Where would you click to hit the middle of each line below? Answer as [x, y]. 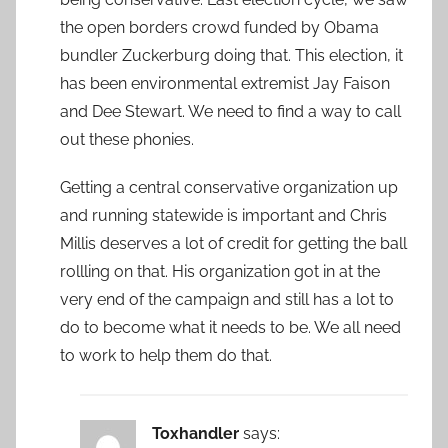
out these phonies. [127, 140]
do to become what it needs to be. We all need [230, 328]
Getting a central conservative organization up [229, 188]
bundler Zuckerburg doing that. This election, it [231, 56]
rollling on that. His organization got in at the [220, 272]
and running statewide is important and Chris [223, 216]
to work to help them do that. [166, 356]
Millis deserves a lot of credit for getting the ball [233, 244]
